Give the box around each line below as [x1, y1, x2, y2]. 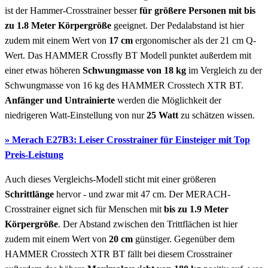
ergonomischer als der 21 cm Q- [133, 35, 256, 45]
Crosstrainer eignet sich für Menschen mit [5, 203, 164, 214]
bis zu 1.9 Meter [164, 203, 229, 214]
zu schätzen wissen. [178, 109, 255, 120]
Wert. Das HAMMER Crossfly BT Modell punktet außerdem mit [5, 50, 251, 60]
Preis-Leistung [5, 149, 63, 160]
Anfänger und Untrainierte [5, 95, 115, 105]
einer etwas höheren [5, 65, 83, 75]
